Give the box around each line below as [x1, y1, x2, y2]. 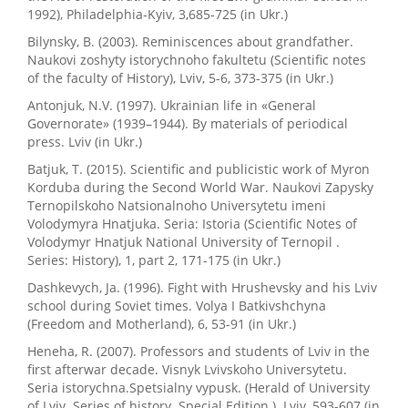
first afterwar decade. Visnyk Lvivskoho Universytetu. [27, 361, 347, 378]
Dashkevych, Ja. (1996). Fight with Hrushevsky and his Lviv [27, 279, 377, 296]
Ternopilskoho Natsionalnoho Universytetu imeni [27, 197, 326, 214]
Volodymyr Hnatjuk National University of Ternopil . [27, 233, 340, 250]
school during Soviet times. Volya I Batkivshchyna [27, 297, 326, 314]
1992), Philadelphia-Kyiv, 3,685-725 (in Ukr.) [27, 5, 288, 23]
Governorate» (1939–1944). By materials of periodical [27, 115, 348, 132]
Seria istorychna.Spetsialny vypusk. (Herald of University [27, 379, 370, 396]
